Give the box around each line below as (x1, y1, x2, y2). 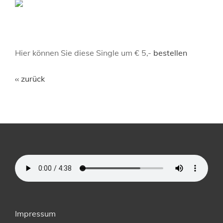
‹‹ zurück (15, 74, 45, 84)
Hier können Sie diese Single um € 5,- (15, 48, 153, 58)
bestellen (153, 48, 187, 58)
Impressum (15, 209, 56, 219)
